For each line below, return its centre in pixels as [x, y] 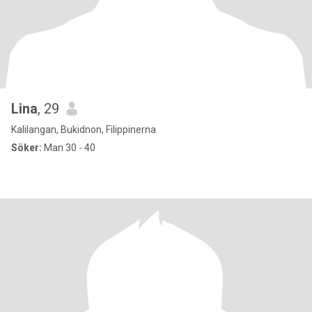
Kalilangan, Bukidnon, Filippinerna [84, 130]
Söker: [26, 148]
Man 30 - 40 [69, 148]
